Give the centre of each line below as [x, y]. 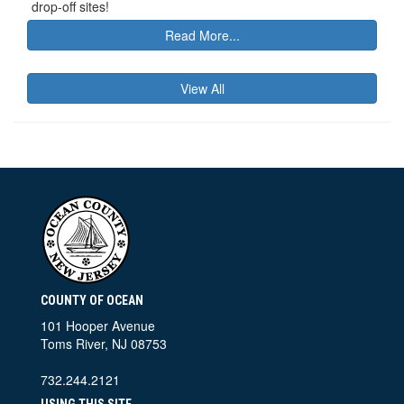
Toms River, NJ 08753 [104, 343]
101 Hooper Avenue [98, 325]
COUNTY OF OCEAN [92, 300]
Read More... [202, 35]
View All [202, 88]
